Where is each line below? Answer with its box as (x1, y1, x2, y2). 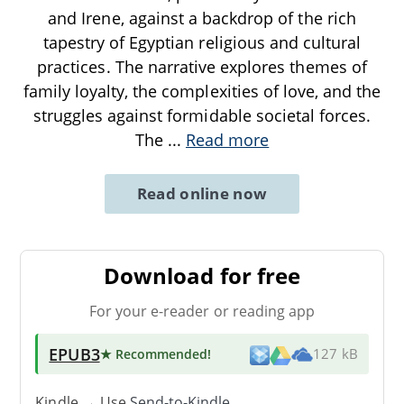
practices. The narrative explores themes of (37, 55, 367, 78)
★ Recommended (99, 344, 208, 363)
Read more (185, 128, 270, 151)
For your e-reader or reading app (88, 300, 316, 321)
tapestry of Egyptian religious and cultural (42, 31, 362, 53)
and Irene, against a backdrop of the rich (48, 6, 356, 29)
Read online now (136, 182, 268, 204)
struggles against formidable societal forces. (32, 104, 372, 126)
